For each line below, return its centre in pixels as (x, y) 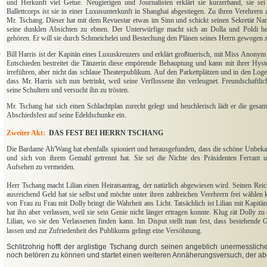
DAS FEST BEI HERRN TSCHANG (106, 133)
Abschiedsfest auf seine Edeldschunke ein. (66, 115)
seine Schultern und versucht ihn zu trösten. (68, 90)
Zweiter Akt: (26, 133)
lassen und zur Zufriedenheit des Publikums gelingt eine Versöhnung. (104, 231)
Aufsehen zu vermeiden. (41, 167)
